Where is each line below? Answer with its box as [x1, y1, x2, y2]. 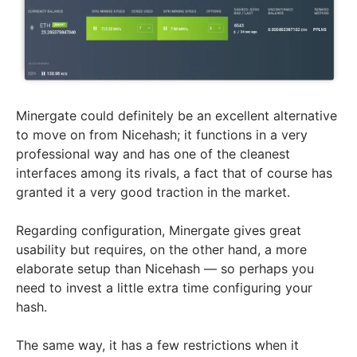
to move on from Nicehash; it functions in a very [16, 127, 308, 143]
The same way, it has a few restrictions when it [16, 337, 299, 354]
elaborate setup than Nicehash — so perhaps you [16, 261, 314, 277]
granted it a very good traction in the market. [16, 184, 290, 201]
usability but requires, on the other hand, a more [16, 241, 307, 258]
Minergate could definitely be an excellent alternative [16, 108, 337, 124]
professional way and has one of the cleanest [16, 146, 290, 163]
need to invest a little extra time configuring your [16, 280, 312, 296]
